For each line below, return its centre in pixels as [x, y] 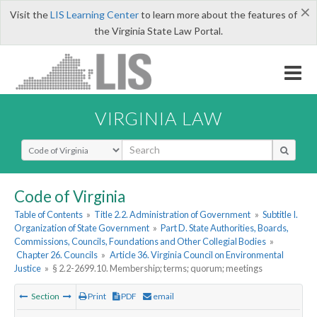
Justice [28, 269]
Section [45, 296]
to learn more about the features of [218, 15]
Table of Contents [48, 215]
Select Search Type [63, 145]
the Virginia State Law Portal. [158, 31]
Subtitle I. [280, 215]
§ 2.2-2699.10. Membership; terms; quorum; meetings [158, 269]
